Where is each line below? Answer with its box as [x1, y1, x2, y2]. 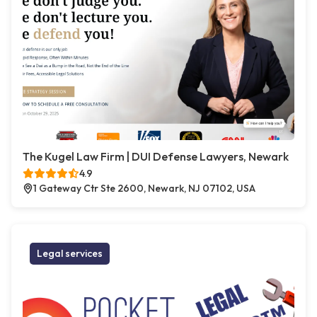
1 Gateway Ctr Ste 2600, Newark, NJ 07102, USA [33, 182, 255, 195]
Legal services [37, 247, 103, 260]
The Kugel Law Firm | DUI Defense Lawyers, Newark [23, 149, 289, 164]
